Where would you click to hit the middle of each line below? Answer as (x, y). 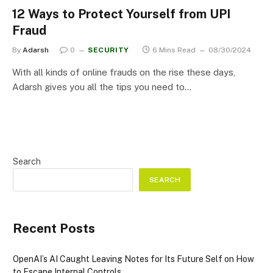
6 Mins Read (174, 50)
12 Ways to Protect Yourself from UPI (121, 14)
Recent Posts (54, 228)
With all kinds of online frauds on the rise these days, (124, 72)
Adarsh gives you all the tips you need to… (102, 87)
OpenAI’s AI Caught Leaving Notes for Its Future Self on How (133, 259)
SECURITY (108, 50)
